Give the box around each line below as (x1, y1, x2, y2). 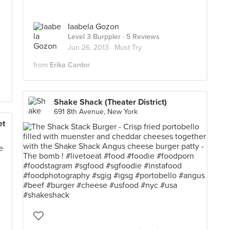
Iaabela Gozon (68, 22, 119, 32)
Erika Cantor (50, 61, 90, 69)
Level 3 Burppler (68, 32, 121, 41)
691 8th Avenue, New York (54, 107, 138, 116)
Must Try (114, 43, 142, 52)
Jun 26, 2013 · (68, 43, 114, 52)
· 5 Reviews (121, 32, 160, 41)
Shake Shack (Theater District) (54, 97, 167, 107)
